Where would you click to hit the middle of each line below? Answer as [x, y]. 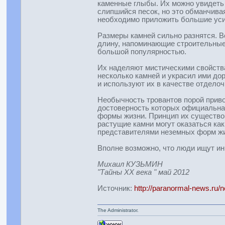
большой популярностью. [142, 52]
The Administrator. [118, 210]
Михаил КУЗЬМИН [130, 164]
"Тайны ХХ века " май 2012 [143, 172]
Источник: [116, 188]
